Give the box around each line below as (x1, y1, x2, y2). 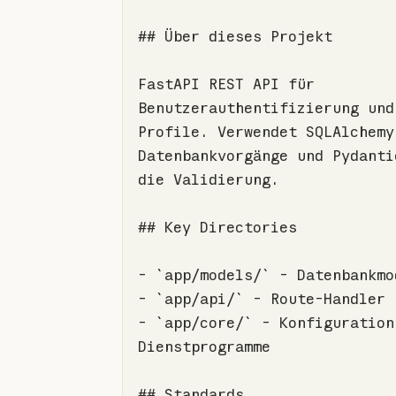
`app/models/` (155, 265, 270, 285)
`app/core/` (155, 313, 253, 332)
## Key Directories (137, 217, 297, 237)
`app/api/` (155, 289, 244, 308)
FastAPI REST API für (137, 74, 315, 94)
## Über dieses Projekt (137, 27, 332, 46)
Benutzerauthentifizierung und (137, 98, 394, 118)
